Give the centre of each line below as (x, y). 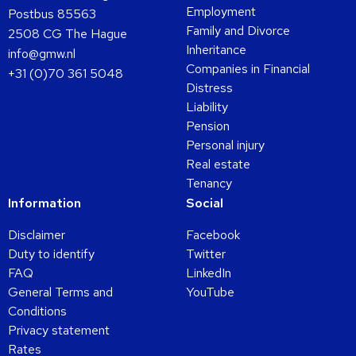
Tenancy (209, 183)
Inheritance (216, 49)
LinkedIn (209, 273)
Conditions (37, 311)
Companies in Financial (248, 68)
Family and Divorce (238, 30)
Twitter (206, 253)
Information (44, 203)
